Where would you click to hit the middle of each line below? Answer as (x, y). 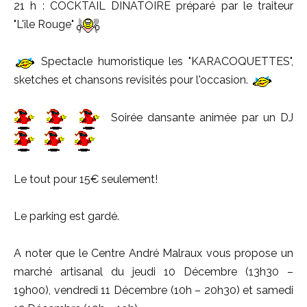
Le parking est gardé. (66, 217)
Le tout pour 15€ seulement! (86, 180)
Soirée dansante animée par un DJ (199, 118)
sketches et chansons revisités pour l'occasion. (132, 80)
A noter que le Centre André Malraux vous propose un (153, 254)
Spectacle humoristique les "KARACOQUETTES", (164, 62)
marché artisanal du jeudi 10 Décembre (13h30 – (153, 272)
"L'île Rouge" (45, 25)
